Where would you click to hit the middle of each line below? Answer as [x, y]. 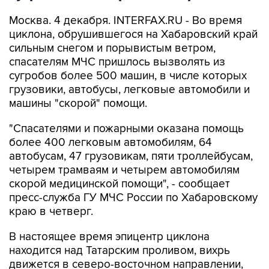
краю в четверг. [51, 212]
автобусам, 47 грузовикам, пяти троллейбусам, [131, 156]
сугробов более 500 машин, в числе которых [128, 76]
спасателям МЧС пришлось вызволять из [117, 62]
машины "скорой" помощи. [78, 104]
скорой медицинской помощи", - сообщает [119, 184]
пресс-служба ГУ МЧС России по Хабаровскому [133, 198]
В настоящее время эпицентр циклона [109, 237]
